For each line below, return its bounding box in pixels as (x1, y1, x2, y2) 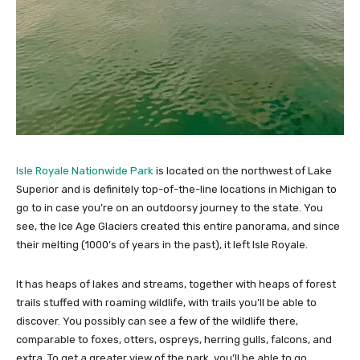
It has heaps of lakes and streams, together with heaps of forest (16, 278, 336, 290)
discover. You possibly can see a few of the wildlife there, (16, 315, 298, 327)
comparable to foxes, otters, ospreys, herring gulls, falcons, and (16, 333, 332, 346)
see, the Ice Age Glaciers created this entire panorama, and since (16, 220, 340, 232)
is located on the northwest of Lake (153, 165, 332, 177)
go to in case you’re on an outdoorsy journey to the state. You (16, 202, 323, 214)
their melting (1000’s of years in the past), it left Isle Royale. (16, 239, 308, 251)
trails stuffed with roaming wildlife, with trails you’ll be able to (16, 297, 317, 309)
